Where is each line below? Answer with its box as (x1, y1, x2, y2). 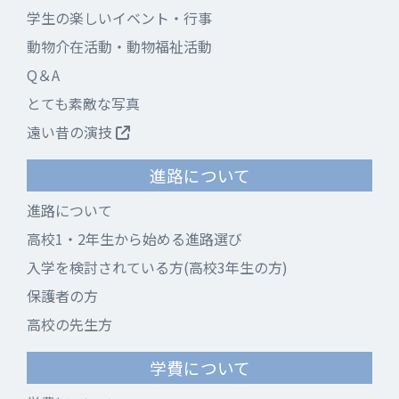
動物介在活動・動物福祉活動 (27, 36, 212, 58)
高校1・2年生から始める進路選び (27, 228, 242, 250)
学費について (149, 355, 250, 380)
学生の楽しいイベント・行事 (27, 7, 212, 29)
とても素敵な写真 (27, 93, 140, 115)
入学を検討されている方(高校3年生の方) (27, 256, 288, 279)
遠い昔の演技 (27, 121, 116, 143)
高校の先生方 (27, 313, 112, 336)
